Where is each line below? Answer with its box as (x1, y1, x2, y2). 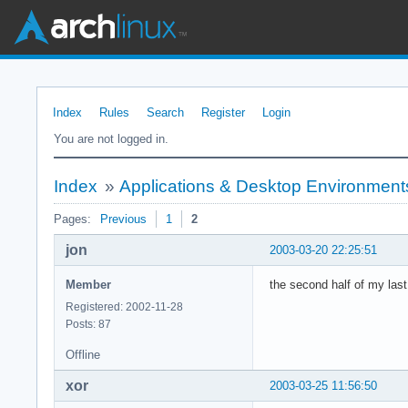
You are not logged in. (54, 132, 168, 146)
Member (66, 277, 111, 291)
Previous (100, 212, 147, 226)
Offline (66, 347, 100, 362)
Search (147, 106, 184, 119)
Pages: (54, 212, 91, 226)
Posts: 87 (66, 317, 111, 331)
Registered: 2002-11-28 (66, 300, 183, 313)
